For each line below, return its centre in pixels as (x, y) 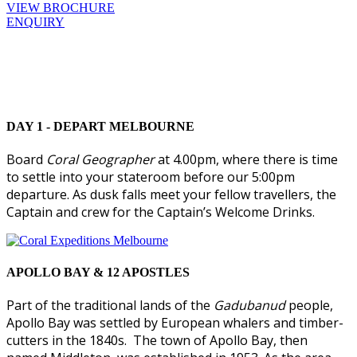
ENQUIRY (35, 22)
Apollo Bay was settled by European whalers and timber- (175, 323)
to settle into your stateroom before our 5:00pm (151, 177)
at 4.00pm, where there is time (246, 160)
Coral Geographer (100, 160)
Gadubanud (249, 305)
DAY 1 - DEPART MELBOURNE (100, 127)
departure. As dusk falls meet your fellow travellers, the (171, 195)
